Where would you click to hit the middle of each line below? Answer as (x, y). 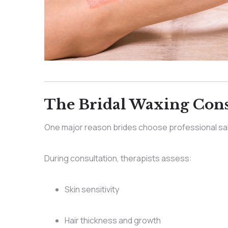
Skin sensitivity (92, 190)
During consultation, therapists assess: (118, 159)
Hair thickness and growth (112, 221)
